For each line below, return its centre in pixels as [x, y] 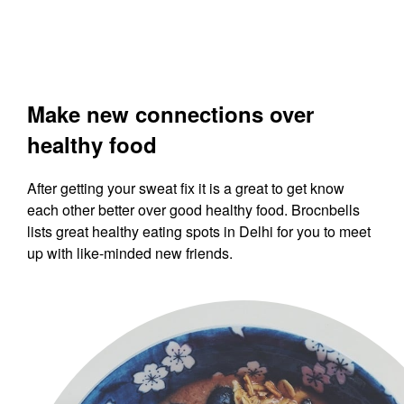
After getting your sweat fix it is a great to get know [186, 188]
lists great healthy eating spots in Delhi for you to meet [199, 231]
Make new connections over [170, 113]
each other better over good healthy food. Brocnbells [193, 209]
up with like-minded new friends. [130, 252]
